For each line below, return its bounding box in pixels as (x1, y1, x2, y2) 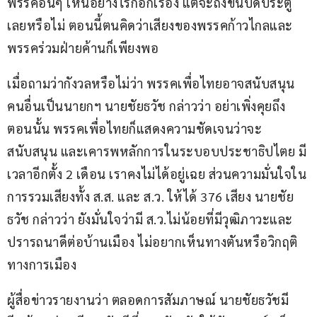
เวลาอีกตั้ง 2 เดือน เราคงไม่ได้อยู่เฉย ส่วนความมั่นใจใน (7, 166, 306, 183)
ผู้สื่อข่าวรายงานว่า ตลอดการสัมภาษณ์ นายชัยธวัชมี (7, 292, 289, 309)
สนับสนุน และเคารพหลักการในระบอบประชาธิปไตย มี (7, 143, 306, 160)
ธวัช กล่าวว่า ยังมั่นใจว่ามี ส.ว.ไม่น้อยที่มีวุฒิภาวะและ (7, 211, 293, 228)
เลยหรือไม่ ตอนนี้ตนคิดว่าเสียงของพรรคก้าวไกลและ (7, 17, 293, 34)
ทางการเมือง (7, 256, 76, 273)
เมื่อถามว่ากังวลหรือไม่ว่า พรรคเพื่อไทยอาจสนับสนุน (7, 75, 295, 92)
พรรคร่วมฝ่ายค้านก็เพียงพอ (7, 40, 158, 57)
